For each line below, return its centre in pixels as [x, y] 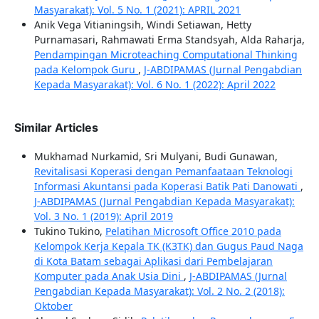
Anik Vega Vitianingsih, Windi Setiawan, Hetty [142, 25]
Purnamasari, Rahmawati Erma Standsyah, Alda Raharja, [169, 40]
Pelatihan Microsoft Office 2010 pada [193, 231]
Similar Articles [56, 128]
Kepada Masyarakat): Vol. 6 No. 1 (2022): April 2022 [155, 85]
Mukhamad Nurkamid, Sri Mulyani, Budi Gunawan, [156, 157]
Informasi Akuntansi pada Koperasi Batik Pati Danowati [167, 187]
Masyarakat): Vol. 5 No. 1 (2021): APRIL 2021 [137, 10]
